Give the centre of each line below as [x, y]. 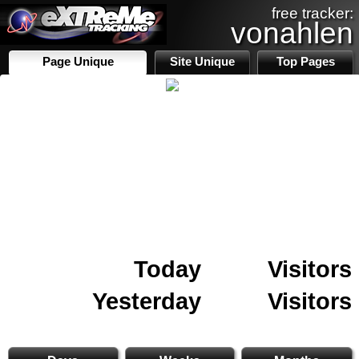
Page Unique [78, 62]
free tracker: [313, 13]
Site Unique [203, 62]
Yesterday [147, 301]
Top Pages [305, 62]
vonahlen [292, 33]
